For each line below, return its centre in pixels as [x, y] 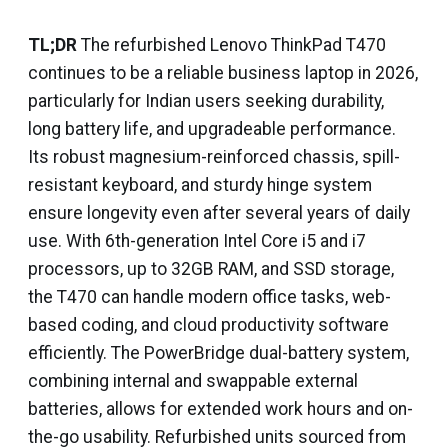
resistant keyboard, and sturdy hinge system [200, 185]
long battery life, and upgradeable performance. [212, 129]
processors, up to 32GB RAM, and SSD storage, [211, 269]
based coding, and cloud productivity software [208, 325]
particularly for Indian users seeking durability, [206, 101]
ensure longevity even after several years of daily [219, 213]
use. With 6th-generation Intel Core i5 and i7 [197, 241]
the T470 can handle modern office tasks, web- [209, 297]
